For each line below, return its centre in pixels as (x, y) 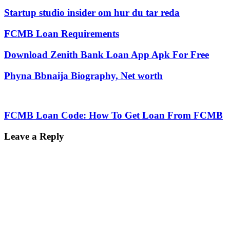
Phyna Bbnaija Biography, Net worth (83, 75)
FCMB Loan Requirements (62, 34)
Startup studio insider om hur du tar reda (92, 13)
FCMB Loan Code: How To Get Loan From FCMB (113, 115)
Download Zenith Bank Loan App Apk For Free (107, 54)
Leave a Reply (34, 136)
